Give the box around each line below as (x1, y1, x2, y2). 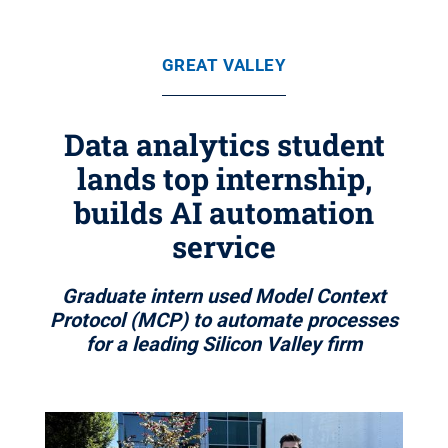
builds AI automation (74, 193, 374, 232)
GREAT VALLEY (161, 55, 287, 75)
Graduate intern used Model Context (62, 284, 386, 308)
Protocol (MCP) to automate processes (50, 308, 398, 332)
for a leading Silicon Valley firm (86, 332, 362, 356)
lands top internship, (76, 159, 372, 198)
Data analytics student (63, 125, 385, 164)
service (172, 227, 276, 266)
